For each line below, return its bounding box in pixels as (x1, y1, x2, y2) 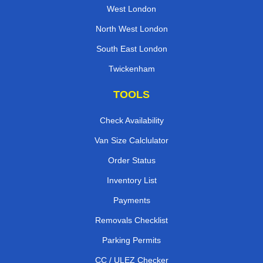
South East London (96, 44, 167, 54)
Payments (113, 195, 150, 205)
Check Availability (99, 116, 164, 126)
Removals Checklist (95, 215, 168, 225)
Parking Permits (102, 235, 161, 245)
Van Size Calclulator (95, 136, 168, 146)
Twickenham (108, 64, 155, 74)
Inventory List (106, 176, 157, 186)
